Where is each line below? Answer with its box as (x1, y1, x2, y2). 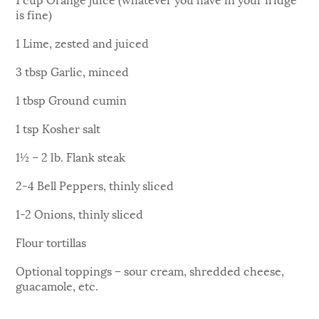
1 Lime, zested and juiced (16, 33, 150, 51)
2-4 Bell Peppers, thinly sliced (16, 175, 174, 194)
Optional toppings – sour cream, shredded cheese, (16, 261, 285, 279)
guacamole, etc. (16, 276, 99, 294)
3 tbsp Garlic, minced (16, 61, 130, 80)
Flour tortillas (16, 232, 87, 251)
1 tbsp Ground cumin (16, 90, 127, 108)
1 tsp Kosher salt (16, 118, 101, 137)
